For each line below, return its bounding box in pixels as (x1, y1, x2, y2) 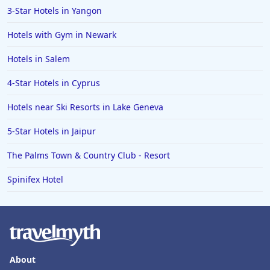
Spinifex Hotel (7, 174, 63, 186)
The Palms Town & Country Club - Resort (7, 149, 170, 162)
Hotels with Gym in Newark (7, 29, 116, 41)
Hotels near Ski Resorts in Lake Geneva (7, 101, 163, 113)
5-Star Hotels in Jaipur (7, 125, 96, 137)
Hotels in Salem (7, 53, 70, 65)
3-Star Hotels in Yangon (7, 5, 102, 17)
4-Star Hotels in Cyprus (7, 77, 100, 89)
